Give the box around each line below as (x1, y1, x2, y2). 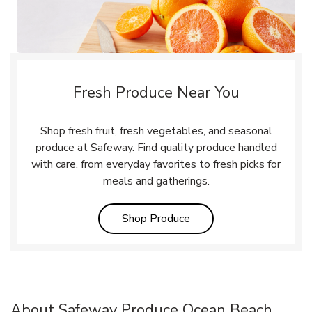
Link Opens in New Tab (189, 210, 303, 226)
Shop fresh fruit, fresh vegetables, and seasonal (40, 123, 272, 139)
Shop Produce (122, 210, 190, 226)
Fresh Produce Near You (72, 81, 240, 103)
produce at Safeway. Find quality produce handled (35, 139, 277, 155)
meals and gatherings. (102, 173, 210, 189)
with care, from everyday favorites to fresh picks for (31, 156, 281, 172)
